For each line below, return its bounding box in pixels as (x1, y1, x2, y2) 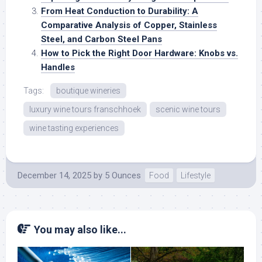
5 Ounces (105, 170, 141, 181)
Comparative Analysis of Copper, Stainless (41, 20, 217, 31)
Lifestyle (181, 171, 211, 181)
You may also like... (34, 223, 126, 236)
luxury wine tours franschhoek (29, 105, 141, 115)
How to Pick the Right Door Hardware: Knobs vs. (41, 48, 238, 59)
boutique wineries (56, 86, 120, 96)
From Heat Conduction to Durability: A (41, 6, 198, 17)
